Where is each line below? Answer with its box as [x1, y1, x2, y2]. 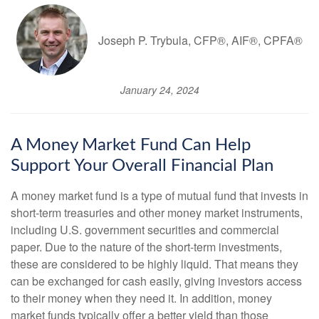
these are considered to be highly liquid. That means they [11, 256, 298, 273]
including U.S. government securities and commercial [11, 221, 279, 239]
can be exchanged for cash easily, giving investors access [11, 273, 302, 290]
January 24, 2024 [120, 83, 199, 98]
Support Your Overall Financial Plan [11, 157, 273, 175]
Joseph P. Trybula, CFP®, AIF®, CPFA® [98, 31, 303, 48]
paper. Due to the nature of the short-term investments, [11, 239, 282, 256]
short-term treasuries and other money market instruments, [11, 204, 303, 221]
